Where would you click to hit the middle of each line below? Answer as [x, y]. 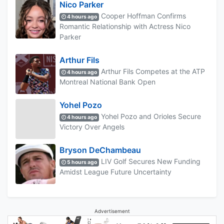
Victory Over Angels [92, 126]
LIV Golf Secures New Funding [150, 161]
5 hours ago [82, 162]
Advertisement [112, 211]
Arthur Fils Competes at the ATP [152, 71]
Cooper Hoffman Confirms [143, 15]
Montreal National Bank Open [107, 81]
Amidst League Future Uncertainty [115, 171]
